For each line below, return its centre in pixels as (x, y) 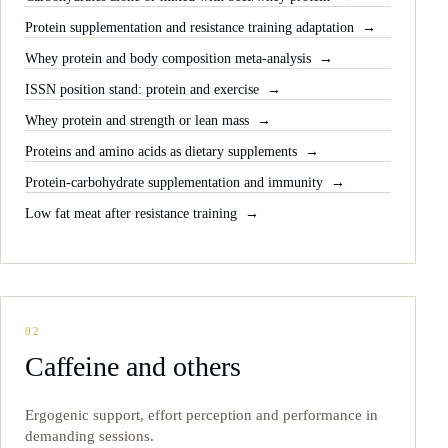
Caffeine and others (133, 367)
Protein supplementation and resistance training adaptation (189, 28)
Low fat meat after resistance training (131, 214)
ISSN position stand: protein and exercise (142, 90)
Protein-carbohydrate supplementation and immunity (174, 183)
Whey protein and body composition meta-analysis (168, 59)
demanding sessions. (89, 436)
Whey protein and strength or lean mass (137, 121)
